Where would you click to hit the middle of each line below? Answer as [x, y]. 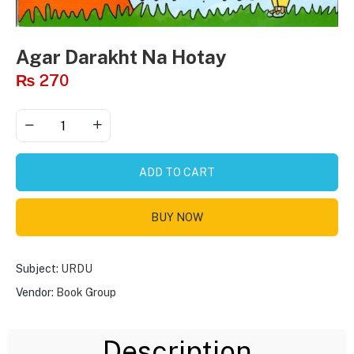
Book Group [86, 293]
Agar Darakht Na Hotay [121, 57]
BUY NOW [177, 218]
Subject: [37, 269]
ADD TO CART [177, 173]
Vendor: [36, 293]
